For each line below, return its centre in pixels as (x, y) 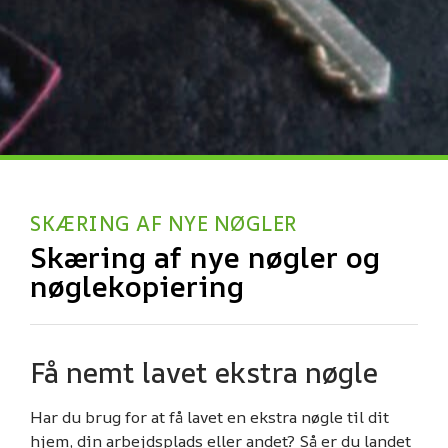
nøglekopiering (137, 285)
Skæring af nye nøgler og (205, 256)
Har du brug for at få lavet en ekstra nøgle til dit (209, 416)
